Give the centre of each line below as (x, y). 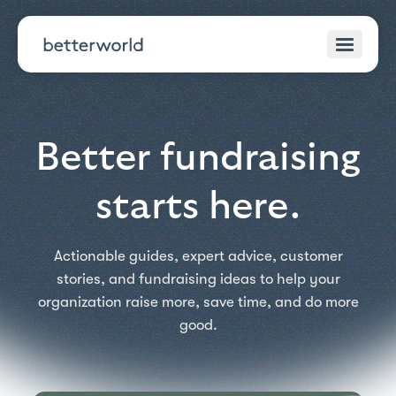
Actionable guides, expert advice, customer (198, 256)
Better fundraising (198, 158)
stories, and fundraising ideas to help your (198, 279)
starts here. (198, 206)
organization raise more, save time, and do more (198, 302)
